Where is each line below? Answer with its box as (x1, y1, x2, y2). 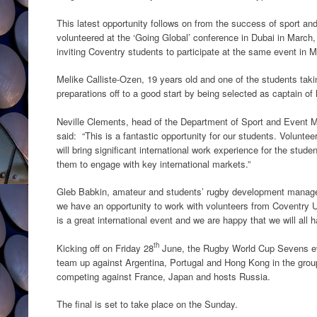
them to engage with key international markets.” (57, 156, 250, 171)
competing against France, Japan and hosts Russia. (57, 269, 270, 283)
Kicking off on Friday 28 (57, 241, 154, 255)
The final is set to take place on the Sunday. (57, 297, 238, 311)
